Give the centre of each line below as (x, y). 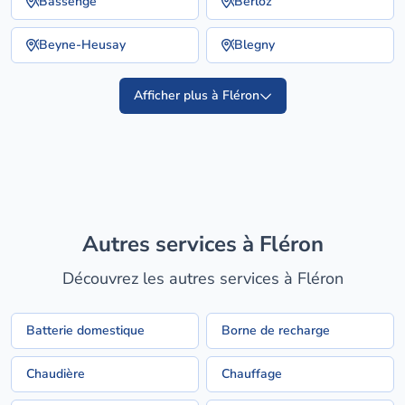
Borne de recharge (276, 330)
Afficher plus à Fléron (196, 95)
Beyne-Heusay (82, 45)
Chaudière (56, 374)
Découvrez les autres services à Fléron (202, 278)
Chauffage (252, 374)
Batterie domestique (85, 330)
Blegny (254, 45)
